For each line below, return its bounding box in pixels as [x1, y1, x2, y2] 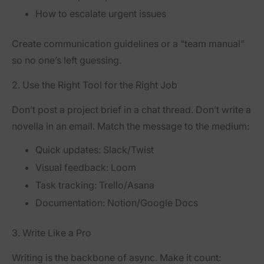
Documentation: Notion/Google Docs [35, 196, 198, 209]
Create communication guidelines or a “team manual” [12, 38, 245, 50]
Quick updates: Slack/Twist [35, 144, 154, 156]
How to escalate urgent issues [35, 8, 166, 20]
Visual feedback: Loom [35, 161, 136, 174]
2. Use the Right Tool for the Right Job [12, 79, 177, 91]
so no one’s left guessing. [12, 54, 121, 67]
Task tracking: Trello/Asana [35, 179, 154, 191]
